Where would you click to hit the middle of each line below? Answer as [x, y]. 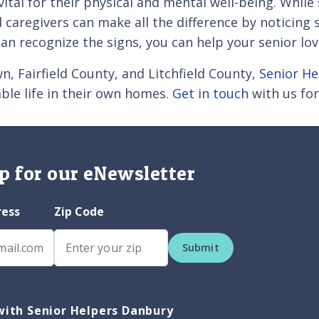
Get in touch [210, 93]
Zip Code [79, 211]
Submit [200, 247]
